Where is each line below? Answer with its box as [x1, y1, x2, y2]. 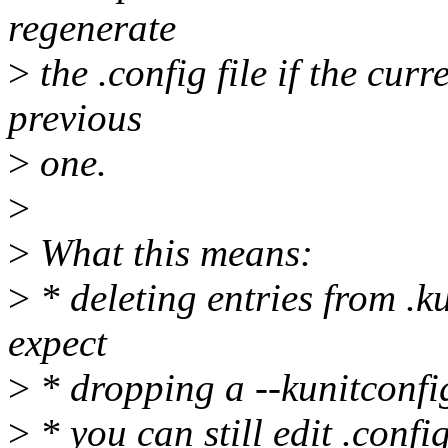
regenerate [8, 6, 176, 50]
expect [8, 321, 107, 365]
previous [8, 96, 142, 140]
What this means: [30, 231, 313, 275]
